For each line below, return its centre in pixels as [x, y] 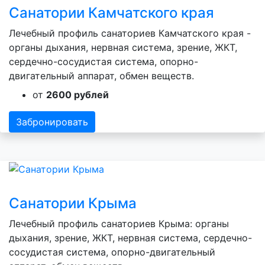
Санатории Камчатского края [112, 13]
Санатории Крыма [73, 203]
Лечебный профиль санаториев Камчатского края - [130, 33]
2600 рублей [77, 95]
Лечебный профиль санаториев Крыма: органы [119, 223]
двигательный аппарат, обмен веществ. [101, 76]
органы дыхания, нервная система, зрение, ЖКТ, [123, 48]
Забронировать [52, 122]
